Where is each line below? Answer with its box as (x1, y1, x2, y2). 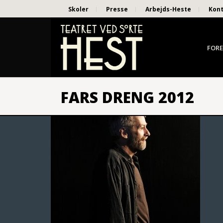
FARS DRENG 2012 (61, 87, 194, 108)
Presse (106, 5, 128, 13)
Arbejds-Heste (145, 5, 191, 13)
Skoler (68, 5, 89, 13)
